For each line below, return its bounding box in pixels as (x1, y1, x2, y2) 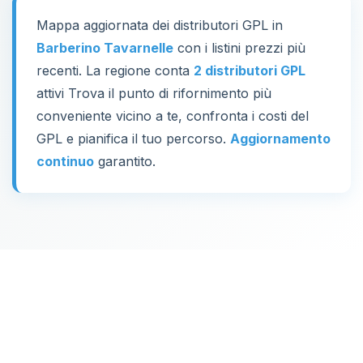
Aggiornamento (230, 130, 331, 147)
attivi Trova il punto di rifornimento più (36, 85, 271, 101)
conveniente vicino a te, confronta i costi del (36, 108, 309, 124)
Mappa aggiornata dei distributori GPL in (36, 17, 283, 33)
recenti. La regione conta (36, 62, 194, 79)
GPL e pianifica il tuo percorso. (36, 130, 230, 147)
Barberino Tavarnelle (36, 40, 173, 56)
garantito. (94, 153, 156, 169)
